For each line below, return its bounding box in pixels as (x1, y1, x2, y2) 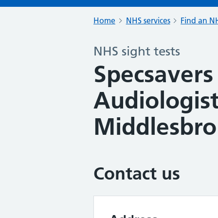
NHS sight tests (93, 44, 180, 59)
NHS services (126, 16, 170, 25)
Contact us (93, 163, 180, 184)
